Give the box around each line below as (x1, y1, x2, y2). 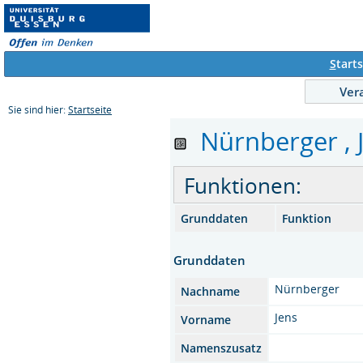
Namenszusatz (181, 340, 263, 356)
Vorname (181, 311, 232, 327)
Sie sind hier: (8, 104, 68, 116)
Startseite (68, 104, 112, 116)
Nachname (181, 283, 241, 299)
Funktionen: (184, 170, 302, 200)
